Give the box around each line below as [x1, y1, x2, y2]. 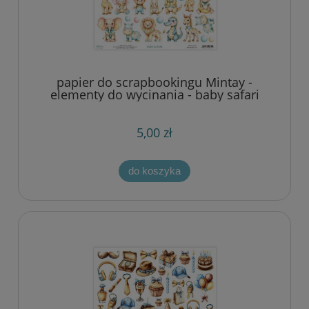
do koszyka [128, 165, 181, 177]
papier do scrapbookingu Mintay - [57, 74, 252, 91]
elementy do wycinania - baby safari [50, 86, 259, 103]
